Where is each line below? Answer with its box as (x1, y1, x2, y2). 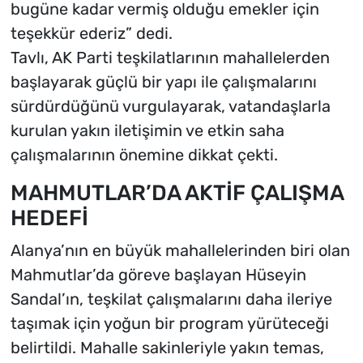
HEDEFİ (10, 205, 88, 232)
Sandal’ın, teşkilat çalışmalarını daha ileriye (10, 288, 332, 309)
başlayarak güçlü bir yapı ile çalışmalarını (10, 72, 317, 92)
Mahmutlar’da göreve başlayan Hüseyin (10, 264, 306, 284)
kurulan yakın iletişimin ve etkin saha (10, 121, 284, 141)
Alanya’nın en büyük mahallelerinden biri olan (10, 240, 350, 260)
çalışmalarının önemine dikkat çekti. (10, 145, 278, 165)
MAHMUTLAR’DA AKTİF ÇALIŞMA (10, 180, 344, 207)
